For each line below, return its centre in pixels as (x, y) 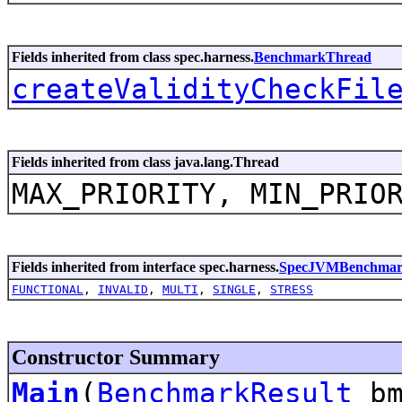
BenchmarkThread (313, 57)
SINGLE (234, 289)
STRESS (292, 289)
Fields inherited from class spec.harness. (133, 57)
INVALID (123, 289)
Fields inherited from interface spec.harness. (145, 267)
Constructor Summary (116, 357)
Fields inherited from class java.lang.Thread (145, 162)
